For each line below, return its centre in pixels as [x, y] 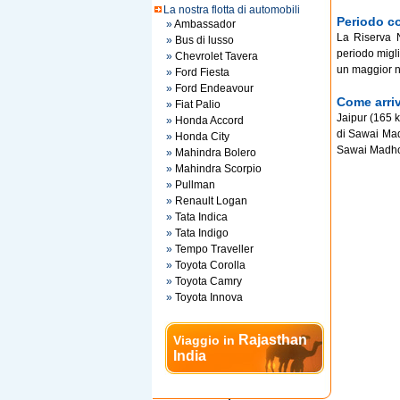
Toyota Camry [208, 281]
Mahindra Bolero [215, 153]
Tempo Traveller [214, 249]
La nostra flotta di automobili [231, 10]
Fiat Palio [197, 104]
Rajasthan [272, 340]
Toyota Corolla [210, 265]
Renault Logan [211, 201]
